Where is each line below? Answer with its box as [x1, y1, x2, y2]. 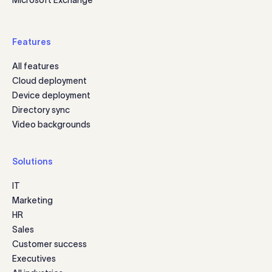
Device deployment [12, 90, 90, 100]
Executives [12, 253, 56, 263]
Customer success [12, 239, 87, 249]
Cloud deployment [12, 75, 87, 86]
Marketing [12, 195, 53, 205]
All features [12, 61, 59, 71]
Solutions [12, 156, 53, 166]
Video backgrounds [12, 119, 90, 129]
